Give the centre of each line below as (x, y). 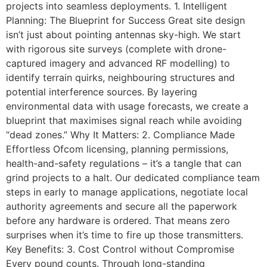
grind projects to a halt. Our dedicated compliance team (133, 178)
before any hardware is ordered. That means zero (118, 221)
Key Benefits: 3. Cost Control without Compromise (120, 249)
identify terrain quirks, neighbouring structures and (120, 77)
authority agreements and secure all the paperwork (122, 206)
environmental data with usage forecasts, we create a (127, 106)
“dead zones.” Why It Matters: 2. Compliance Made (120, 135)
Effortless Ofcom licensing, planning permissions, (117, 149)
